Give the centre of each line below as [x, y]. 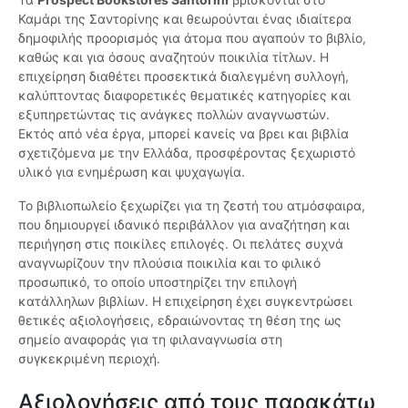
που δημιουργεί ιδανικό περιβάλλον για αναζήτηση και [184, 225]
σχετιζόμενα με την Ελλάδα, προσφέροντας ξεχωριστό [187, 153]
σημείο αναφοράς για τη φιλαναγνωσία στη [150, 340]
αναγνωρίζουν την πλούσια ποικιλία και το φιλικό [169, 263]
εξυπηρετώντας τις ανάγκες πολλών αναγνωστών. [174, 115]
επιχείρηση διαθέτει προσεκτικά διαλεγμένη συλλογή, [184, 76]
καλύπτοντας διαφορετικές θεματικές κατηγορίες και [184, 96]
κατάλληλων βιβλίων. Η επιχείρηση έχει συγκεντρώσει [185, 301]
